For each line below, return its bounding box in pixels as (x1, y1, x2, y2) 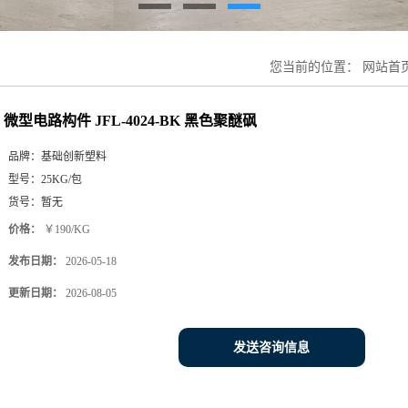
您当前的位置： (270, 60, 362, 74)
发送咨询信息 (233, 341, 310, 354)
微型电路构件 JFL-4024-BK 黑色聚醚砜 (4, 113, 257, 128)
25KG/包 (41, 173, 82, 186)
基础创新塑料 (41, 150, 107, 163)
